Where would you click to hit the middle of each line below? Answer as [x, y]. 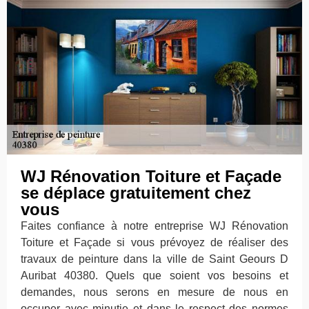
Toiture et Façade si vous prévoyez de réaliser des [154, 243]
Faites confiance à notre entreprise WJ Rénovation [154, 226]
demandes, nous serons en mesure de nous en [154, 292]
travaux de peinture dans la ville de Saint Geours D [154, 259]
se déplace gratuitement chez [136, 193]
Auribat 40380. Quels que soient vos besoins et [154, 276]
